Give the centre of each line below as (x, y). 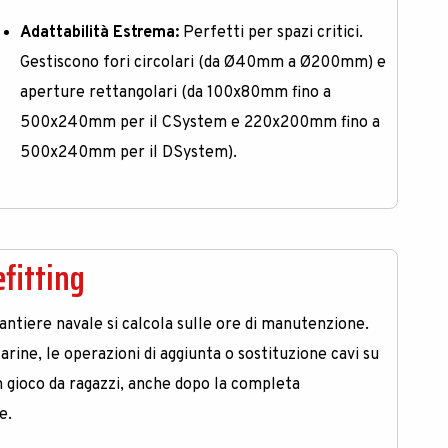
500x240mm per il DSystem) (127, 153)
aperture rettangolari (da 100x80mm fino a (176, 93)
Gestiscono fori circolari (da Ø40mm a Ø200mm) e (203, 63)
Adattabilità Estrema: (100, 33)
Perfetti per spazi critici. (271, 33)
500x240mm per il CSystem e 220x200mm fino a (200, 123)
